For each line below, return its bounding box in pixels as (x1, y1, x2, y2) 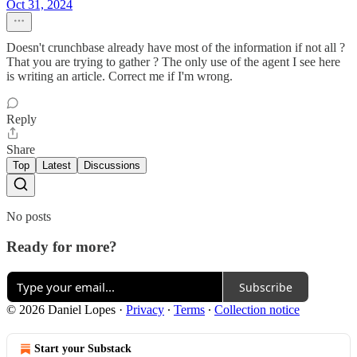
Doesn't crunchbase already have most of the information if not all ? (6, 40, 345, 54)
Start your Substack (34, 343, 131, 355)
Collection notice (214, 303, 300, 317)
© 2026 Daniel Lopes (6, 303, 116, 317)
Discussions (84, 159, 140, 171)
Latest (42, 159, 71, 171)
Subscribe (239, 279, 292, 295)
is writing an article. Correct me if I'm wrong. (6, 69, 233, 83)
